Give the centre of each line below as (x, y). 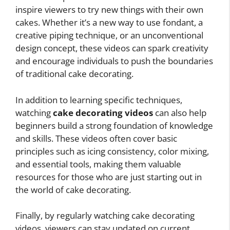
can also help (180, 112)
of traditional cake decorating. (74, 74)
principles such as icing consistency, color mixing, (112, 151)
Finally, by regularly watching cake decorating (105, 216)
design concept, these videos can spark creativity (112, 48)
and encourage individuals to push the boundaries (114, 61)
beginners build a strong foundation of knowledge (114, 125)
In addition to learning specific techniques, (99, 100)
